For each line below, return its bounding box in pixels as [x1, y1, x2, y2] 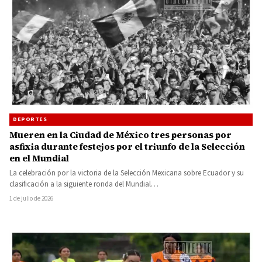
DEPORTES [13, 115, 47, 123]
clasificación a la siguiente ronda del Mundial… [9, 178, 158, 189]
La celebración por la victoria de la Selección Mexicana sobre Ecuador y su [9, 167, 244, 178]
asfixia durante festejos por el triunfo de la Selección [9, 140, 245, 153]
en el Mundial [9, 151, 69, 164]
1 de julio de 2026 [9, 194, 53, 203]
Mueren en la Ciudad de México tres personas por [9, 128, 232, 141]
